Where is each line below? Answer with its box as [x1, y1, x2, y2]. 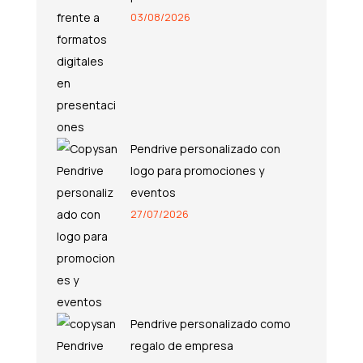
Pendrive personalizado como [130, 315, 291, 331]
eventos [130, 184, 176, 200]
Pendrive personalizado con [130, 140, 280, 156]
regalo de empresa [130, 337, 233, 353]
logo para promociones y [130, 162, 264, 178]
